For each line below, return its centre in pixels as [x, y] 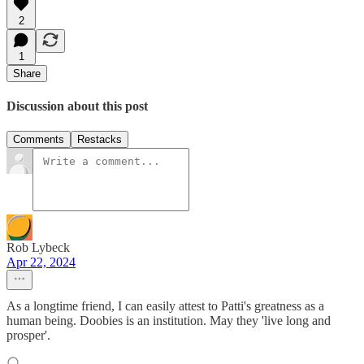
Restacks [100, 140]
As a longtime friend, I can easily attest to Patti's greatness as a [165, 306]
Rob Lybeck [38, 248]
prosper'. [28, 336]
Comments [39, 140]
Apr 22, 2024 [41, 262]
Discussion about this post [77, 106]
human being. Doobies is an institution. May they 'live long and [169, 321]
